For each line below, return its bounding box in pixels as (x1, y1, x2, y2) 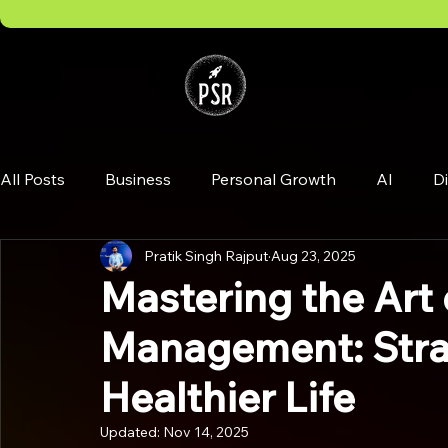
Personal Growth (211, 169, 336, 189)
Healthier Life (100, 372, 355, 422)
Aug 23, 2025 (271, 246, 356, 265)
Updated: (100, 423, 163, 441)
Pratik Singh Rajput (144, 246, 268, 265)
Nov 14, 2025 (163, 423, 249, 441)
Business (105, 169, 171, 189)
